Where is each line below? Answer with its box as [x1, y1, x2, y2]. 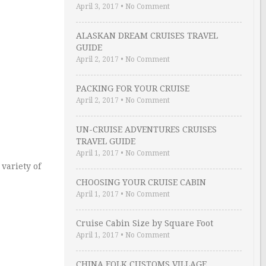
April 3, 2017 [76, 2, 119, 11]
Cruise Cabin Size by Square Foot [76, 218, 213, 228]
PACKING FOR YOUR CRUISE [76, 84, 189, 93]
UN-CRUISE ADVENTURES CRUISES [76, 125, 217, 134]
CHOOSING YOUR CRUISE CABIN [76, 178, 206, 187]
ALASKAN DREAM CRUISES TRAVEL [76, 31, 218, 40]
